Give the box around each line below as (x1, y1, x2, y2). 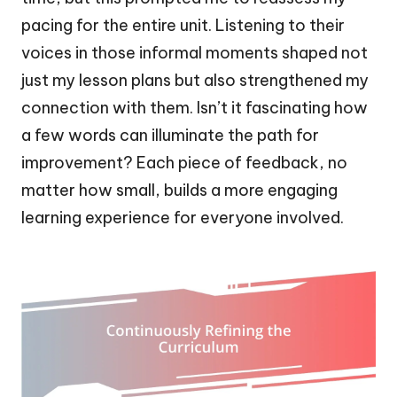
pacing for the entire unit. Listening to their (21, 14, 345, 35)
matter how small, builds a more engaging (21, 179, 338, 200)
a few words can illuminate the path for (21, 124, 319, 145)
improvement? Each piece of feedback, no (21, 152, 347, 173)
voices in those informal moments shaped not (21, 42, 368, 63)
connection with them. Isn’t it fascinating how (21, 97, 368, 118)
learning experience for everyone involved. (21, 206, 344, 228)
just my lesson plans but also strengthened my (21, 69, 369, 90)
